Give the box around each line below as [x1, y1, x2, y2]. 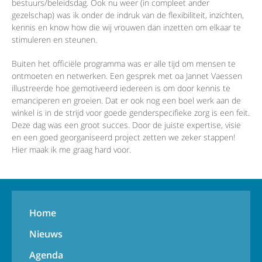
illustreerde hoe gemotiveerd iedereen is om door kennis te [12, 82, 230, 94]
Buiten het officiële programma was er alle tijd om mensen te [12, 58, 236, 70]
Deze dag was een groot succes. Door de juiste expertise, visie [12, 119, 241, 131]
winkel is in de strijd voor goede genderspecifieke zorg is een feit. [12, 107, 250, 119]
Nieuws [29, 227, 63, 241]
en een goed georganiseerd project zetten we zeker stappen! [12, 132, 235, 143]
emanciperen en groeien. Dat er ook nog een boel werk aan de [12, 95, 241, 106]
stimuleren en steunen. [12, 34, 97, 46]
